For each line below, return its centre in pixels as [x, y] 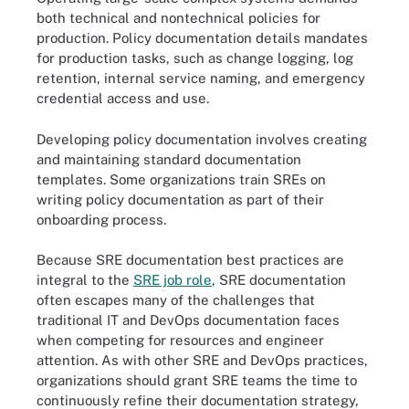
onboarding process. [101, 219]
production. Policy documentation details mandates [202, 38]
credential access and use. [123, 98]
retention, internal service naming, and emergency [201, 78]
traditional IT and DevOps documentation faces [188, 320]
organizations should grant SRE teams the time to [197, 380]
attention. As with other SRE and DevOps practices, [202, 360]
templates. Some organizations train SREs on [181, 179]
